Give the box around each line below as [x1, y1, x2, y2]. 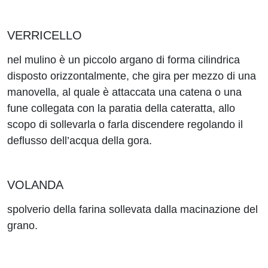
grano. [7, 220, 38, 232]
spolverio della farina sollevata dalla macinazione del [7, 203, 258, 215]
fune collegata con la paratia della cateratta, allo [7, 102, 235, 114]
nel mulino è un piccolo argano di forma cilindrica [7, 54, 240, 66]
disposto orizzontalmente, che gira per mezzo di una [7, 70, 256, 82]
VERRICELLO [7, 29, 82, 42]
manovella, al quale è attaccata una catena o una [7, 86, 242, 98]
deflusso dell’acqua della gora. [7, 135, 152, 147]
